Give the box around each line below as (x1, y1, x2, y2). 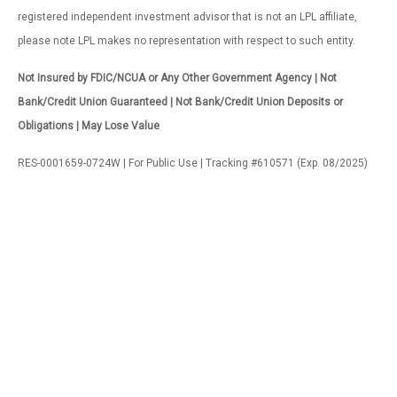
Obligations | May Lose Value (18, 119, 160, 132)
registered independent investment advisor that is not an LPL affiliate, (18, 10, 357, 23)
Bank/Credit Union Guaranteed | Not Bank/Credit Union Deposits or (18, 95, 343, 108)
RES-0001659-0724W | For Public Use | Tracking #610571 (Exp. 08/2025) (18, 156, 368, 169)
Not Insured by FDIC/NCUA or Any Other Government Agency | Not (18, 71, 337, 84)
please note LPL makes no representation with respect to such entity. (18, 34, 355, 47)
